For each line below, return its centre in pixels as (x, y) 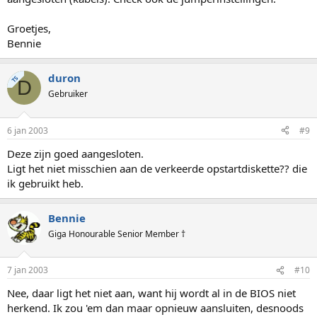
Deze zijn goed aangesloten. (75, 153)
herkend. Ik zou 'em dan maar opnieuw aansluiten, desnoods (155, 308)
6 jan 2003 (28, 130)
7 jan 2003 (28, 270)
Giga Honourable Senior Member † (117, 234)
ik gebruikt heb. (45, 183)
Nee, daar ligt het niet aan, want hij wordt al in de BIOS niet (151, 293)
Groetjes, (29, 28)
